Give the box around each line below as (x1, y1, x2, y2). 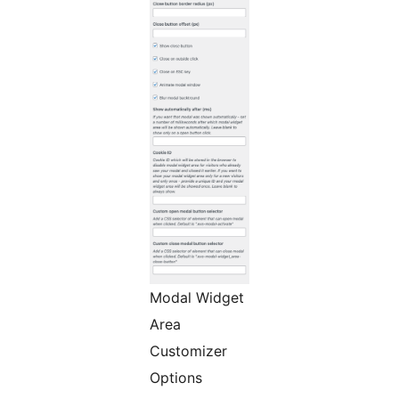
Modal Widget (150, 289, 244, 307)
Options (150, 369, 202, 387)
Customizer (150, 342, 227, 361)
